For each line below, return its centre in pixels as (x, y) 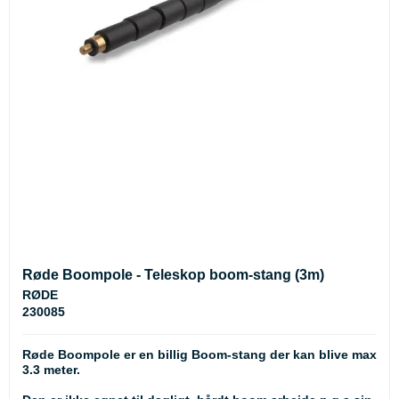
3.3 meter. (51, 369)
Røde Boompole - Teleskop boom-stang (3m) (173, 274)
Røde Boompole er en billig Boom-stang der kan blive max (199, 354)
